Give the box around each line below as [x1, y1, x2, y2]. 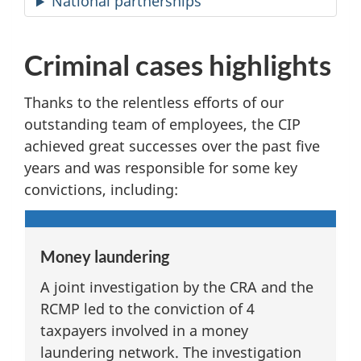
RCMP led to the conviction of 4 [40, 298, 255, 318]
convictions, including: [24, 179, 178, 199]
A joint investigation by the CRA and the [40, 276, 313, 297]
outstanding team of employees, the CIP [24, 114, 301, 134]
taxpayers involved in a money [40, 320, 248, 340]
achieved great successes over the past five [24, 135, 320, 156]
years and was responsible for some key [24, 157, 297, 177]
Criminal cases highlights [24, 48, 331, 82]
